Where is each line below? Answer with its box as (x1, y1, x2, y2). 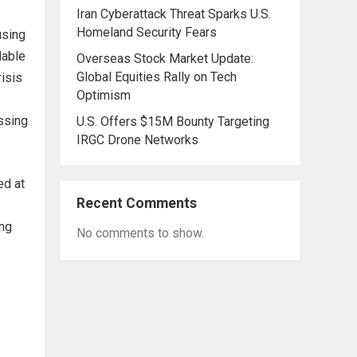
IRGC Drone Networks (76, 132, 198, 147)
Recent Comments (76, 195, 197, 211)
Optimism (76, 88, 131, 103)
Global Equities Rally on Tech (76, 69, 237, 84)
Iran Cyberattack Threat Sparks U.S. (76, 6, 271, 22)
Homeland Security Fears (76, 25, 217, 40)
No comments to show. (76, 226, 204, 241)
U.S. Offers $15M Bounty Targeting (76, 114, 269, 129)
